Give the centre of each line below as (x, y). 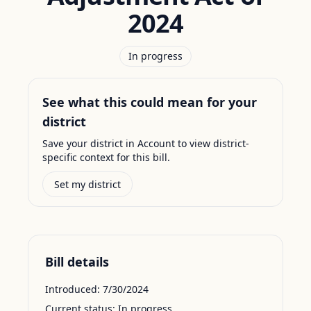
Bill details (77, 262)
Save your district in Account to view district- (146, 143)
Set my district (87, 184)
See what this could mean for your (150, 102)
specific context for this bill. (106, 157)
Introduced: (73, 289)
